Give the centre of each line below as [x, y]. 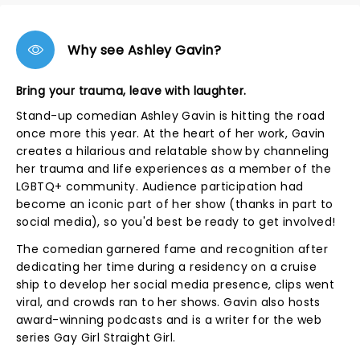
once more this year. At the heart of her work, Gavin [171, 133]
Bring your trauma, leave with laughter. [131, 91]
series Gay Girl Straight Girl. [96, 337]
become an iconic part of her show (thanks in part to [175, 204]
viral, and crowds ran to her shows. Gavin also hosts [168, 302]
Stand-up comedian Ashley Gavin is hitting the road [171, 116]
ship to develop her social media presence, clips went [176, 284]
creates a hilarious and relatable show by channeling [173, 151]
